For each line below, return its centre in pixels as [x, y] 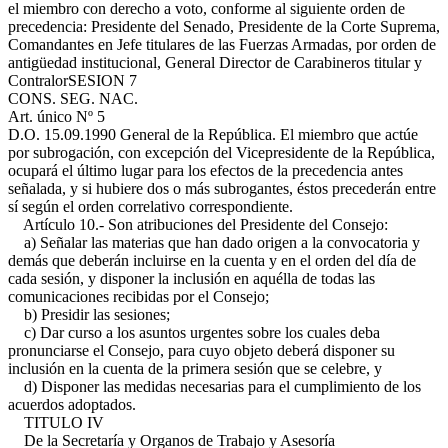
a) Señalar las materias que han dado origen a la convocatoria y [214, 242]
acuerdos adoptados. [72, 404]
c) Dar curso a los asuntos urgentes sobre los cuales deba [194, 332]
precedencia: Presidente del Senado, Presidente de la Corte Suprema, [224, 26]
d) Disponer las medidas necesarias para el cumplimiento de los [214, 386]
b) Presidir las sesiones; [89, 314]
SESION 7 [102, 80]
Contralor [38, 80]
